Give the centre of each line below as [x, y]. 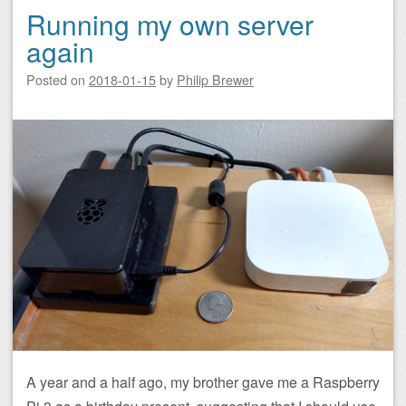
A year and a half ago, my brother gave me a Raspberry [203, 382]
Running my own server [170, 24]
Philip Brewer [215, 79]
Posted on [58, 79]
